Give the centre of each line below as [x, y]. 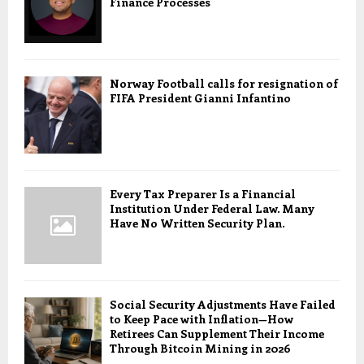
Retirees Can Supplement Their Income [217, 334]
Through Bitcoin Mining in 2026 [200, 349]
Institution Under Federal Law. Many [212, 209]
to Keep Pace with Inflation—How [201, 319]
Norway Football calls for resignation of [224, 84]
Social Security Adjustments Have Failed [223, 305]
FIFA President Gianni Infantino [200, 98]
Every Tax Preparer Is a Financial [203, 194]
